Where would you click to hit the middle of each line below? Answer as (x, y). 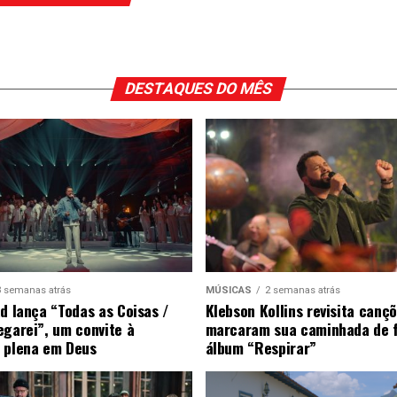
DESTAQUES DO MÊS (198, 89)
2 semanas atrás (302, 291)
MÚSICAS (228, 291)
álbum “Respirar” (261, 348)
